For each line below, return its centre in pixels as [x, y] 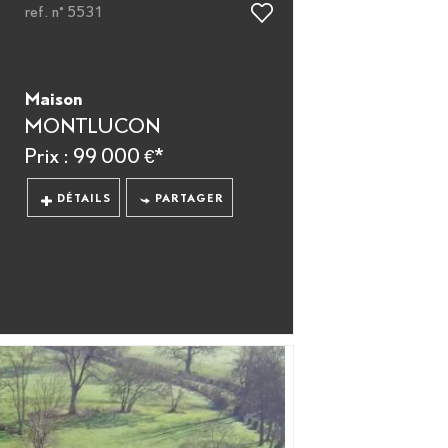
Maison [54, 98]
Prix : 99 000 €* [94, 155]
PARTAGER [190, 198]
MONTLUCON [93, 125]
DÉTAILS [83, 198]
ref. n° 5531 [64, 11]
